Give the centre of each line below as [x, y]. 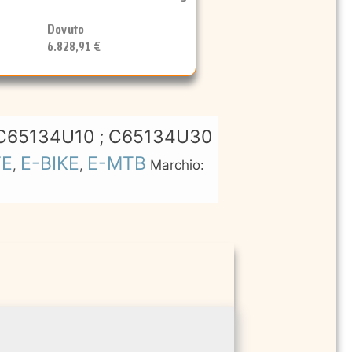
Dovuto [66, 29]
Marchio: [177, 165]
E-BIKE [50, 163]
